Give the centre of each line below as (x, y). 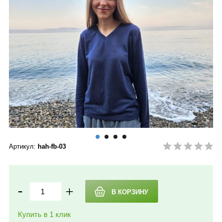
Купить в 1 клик (44, 214)
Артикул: (23, 146)
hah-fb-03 (52, 146)
